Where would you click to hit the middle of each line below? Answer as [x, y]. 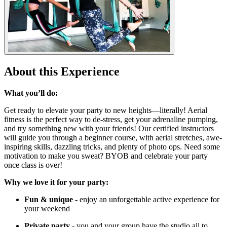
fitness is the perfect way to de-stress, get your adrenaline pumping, [111, 120]
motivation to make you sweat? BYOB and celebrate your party [106, 156]
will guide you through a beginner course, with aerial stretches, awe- [113, 138]
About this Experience [62, 72]
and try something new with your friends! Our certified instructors [109, 129]
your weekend [47, 209]
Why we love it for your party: [56, 182]
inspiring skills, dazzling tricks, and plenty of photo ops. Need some [112, 147]
